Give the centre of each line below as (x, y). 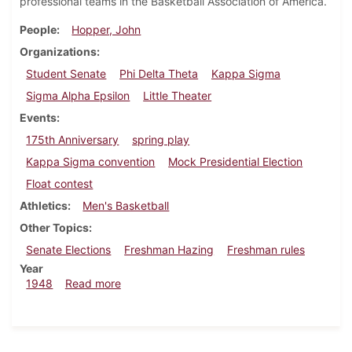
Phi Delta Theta (159, 74)
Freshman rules (266, 250)
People (38, 30)
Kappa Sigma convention (91, 162)
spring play (161, 140)
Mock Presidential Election (236, 162)
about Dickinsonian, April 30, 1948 (208, 283)
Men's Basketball (126, 206)
